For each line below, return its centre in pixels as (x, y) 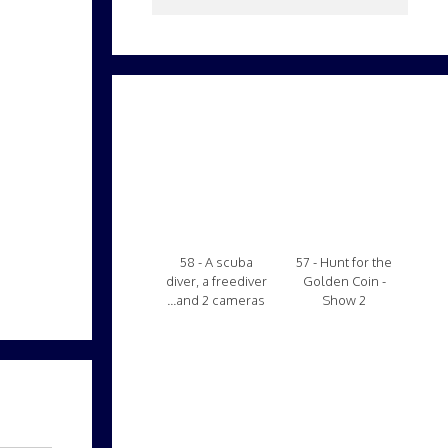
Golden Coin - (344, 281)
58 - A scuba (216, 262)
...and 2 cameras (216, 300)
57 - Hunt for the (344, 262)
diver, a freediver (216, 281)
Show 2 (344, 300)
